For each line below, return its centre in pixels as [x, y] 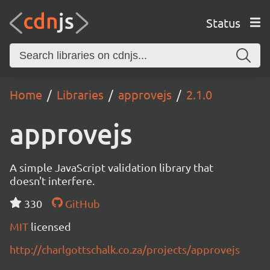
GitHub [81, 203]
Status [223, 22]
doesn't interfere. [52, 181]
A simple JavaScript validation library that [111, 167]
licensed [51, 226]
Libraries [80, 94]
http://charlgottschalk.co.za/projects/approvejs [125, 249]
